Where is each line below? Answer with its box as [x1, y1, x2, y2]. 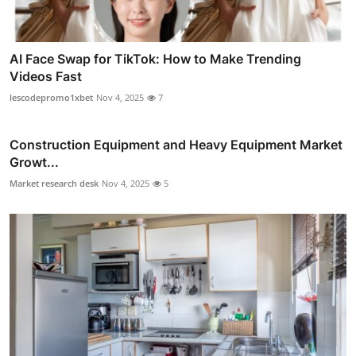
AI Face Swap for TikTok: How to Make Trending [10, 51, 301, 68]
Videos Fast [10, 68, 82, 85]
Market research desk [10, 177, 99, 190]
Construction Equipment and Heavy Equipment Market [10, 137, 342, 153]
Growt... [10, 154, 59, 171]
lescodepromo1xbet [10, 91, 93, 104]
